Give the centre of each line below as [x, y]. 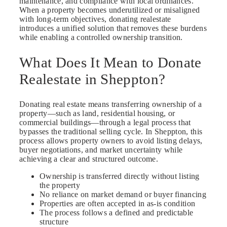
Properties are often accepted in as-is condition [118, 203]
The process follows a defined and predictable [117, 212]
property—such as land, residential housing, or [97, 113]
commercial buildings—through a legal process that [105, 122]
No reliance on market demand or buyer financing [123, 194]
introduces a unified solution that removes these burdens [113, 28]
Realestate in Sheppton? [92, 79]
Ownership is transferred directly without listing [120, 176]
